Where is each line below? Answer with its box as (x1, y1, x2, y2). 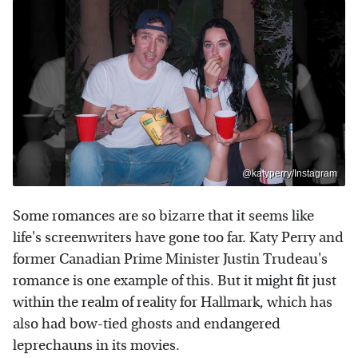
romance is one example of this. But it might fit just (13, 272, 336, 289)
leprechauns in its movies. (13, 336, 180, 354)
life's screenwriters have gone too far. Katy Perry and (13, 229, 344, 246)
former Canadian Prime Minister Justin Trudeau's (13, 250, 328, 268)
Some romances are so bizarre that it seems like (13, 207, 314, 225)
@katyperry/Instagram (242, 167, 337, 179)
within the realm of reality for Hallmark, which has (13, 293, 332, 311)
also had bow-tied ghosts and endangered (13, 315, 280, 332)
